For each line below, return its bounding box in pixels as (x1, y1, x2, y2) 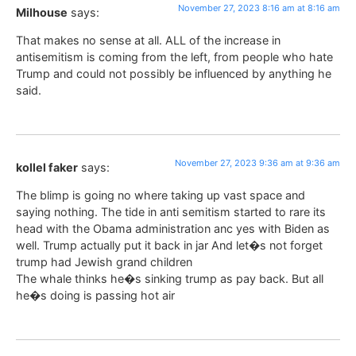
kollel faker (16, 160, 78, 174)
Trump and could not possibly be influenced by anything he (16, 67, 331, 81)
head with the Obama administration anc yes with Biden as (16, 222, 330, 236)
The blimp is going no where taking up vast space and (16, 188, 305, 203)
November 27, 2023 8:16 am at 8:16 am (178, 2, 340, 14)
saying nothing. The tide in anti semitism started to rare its (16, 205, 326, 219)
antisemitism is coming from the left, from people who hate (16, 50, 333, 64)
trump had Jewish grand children (16, 255, 192, 269)
